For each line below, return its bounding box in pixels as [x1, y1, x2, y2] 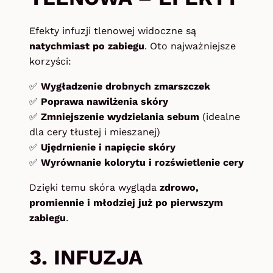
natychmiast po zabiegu [29, 40, 144, 52]
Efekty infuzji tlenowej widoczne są [29, 24, 196, 37]
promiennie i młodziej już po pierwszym [29, 196, 223, 208]
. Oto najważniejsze [144, 40, 236, 52]
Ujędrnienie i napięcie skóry [41, 141, 175, 153]
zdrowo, [160, 181, 199, 193]
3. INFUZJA [29, 244, 142, 269]
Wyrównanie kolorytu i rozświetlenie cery [41, 156, 244, 168]
